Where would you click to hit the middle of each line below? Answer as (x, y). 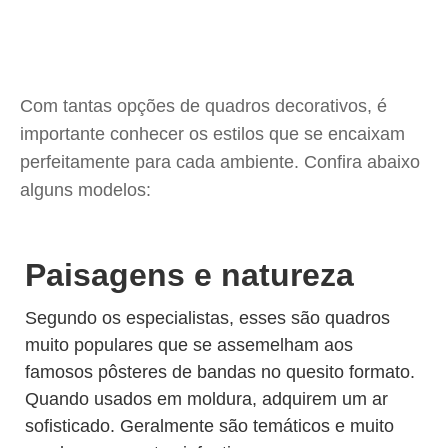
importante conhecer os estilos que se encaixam (212, 134)
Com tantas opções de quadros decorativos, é (203, 106)
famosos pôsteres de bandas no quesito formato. (220, 372)
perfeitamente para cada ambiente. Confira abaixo (220, 162)
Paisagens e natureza (189, 275)
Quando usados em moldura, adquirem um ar (206, 399)
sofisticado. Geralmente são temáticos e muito (209, 426)
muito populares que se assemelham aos (189, 345)
